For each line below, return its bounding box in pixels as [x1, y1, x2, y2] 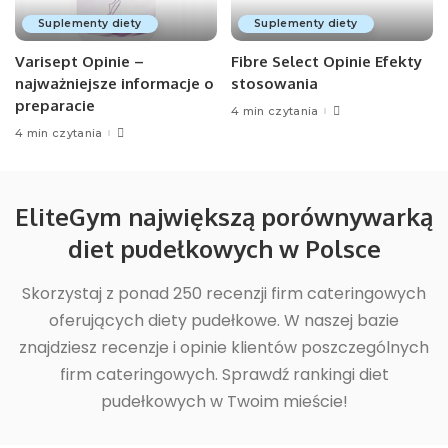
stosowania [231, 74, 318, 94]
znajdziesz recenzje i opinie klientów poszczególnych [19, 336, 429, 360]
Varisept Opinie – [15, 52, 144, 72]
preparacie [15, 96, 95, 116]
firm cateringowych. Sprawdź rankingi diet [59, 363, 389, 387]
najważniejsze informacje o [15, 74, 214, 94]
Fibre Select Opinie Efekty [231, 52, 422, 72]
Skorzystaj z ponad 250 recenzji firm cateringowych [22, 282, 426, 306]
